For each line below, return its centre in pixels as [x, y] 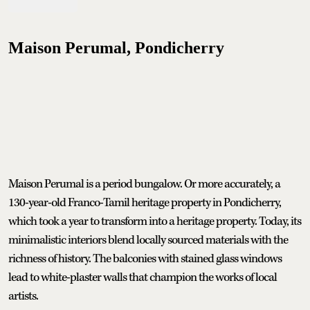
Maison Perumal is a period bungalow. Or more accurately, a [144, 184]
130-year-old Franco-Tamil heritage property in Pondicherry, [145, 202]
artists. [23, 296]
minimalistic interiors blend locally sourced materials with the [148, 240]
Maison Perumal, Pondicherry [116, 47]
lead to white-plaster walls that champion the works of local [143, 277]
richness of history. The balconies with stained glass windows [145, 258]
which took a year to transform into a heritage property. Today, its [155, 221]
